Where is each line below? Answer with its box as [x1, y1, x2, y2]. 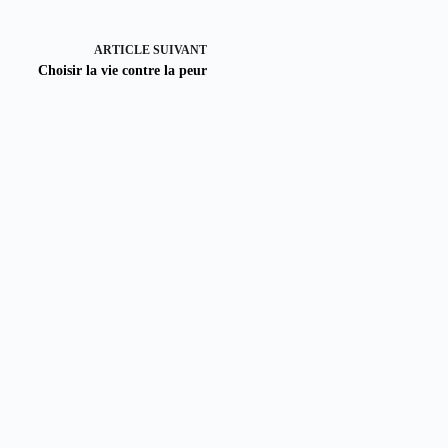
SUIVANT [150, 43, 207, 58]
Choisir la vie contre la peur [38, 63, 207, 79]
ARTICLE [94, 43, 150, 58]
